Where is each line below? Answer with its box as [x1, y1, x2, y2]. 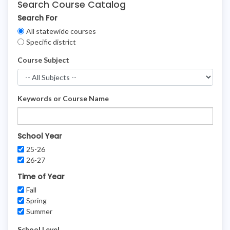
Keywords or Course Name [17, 94, 109, 103]
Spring [26, 196, 47, 205]
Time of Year [17, 171, 65, 182]
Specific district [26, 37, 76, 46]
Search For [17, 12, 57, 23]
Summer [26, 206, 52, 216]
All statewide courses [26, 26, 96, 35]
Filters [17, 28, 37, 37]
